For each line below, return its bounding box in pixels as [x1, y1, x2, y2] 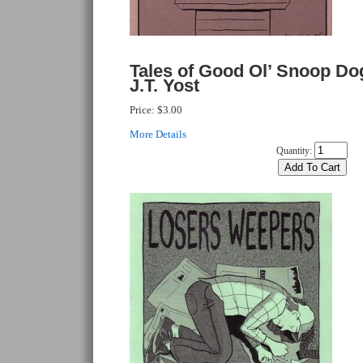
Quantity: [276, 145, 312, 156]
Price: [130, 104, 157, 116]
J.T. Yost [130, 75, 199, 96]
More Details [130, 128, 186, 140]
